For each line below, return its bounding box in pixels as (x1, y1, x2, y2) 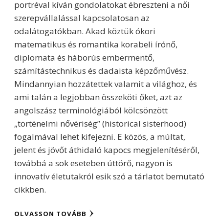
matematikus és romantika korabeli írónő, (14, 39, 177, 50)
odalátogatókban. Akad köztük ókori (14, 25, 155, 37)
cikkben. (14, 184, 46, 196)
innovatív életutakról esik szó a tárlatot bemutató (14, 171, 204, 182)
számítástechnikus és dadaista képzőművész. (14, 65, 189, 77)
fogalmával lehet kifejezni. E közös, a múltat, (14, 131, 185, 143)
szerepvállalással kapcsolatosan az (14, 12, 150, 24)
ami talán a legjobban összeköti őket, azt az (14, 91, 182, 103)
